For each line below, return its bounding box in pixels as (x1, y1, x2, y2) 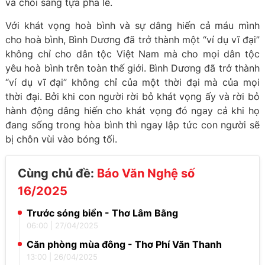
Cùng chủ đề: (18, 166, 98, 180)
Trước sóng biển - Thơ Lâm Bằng (27, 207, 179, 219)
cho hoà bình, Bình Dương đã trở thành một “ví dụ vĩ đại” (5, 34, 260, 46)
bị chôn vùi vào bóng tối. (5, 133, 118, 145)
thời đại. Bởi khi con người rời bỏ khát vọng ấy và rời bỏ (5, 91, 260, 102)
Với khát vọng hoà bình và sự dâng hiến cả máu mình (5, 20, 260, 31)
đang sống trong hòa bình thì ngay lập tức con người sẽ (5, 119, 260, 131)
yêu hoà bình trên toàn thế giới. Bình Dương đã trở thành (5, 62, 260, 74)
